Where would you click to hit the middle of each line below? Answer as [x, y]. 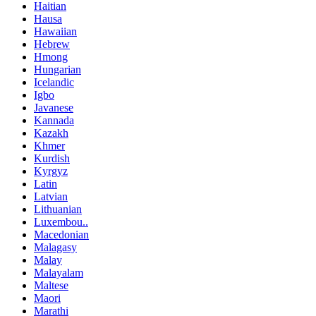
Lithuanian [58, 209]
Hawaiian [55, 32]
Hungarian [57, 70]
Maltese [51, 286]
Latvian [51, 197]
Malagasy [55, 248]
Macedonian [61, 235]
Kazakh [51, 133]
